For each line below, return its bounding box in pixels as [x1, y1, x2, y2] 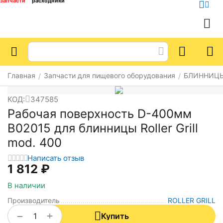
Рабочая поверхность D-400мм [7, 107, 192, 121]
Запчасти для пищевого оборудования [44, 71, 175, 80]
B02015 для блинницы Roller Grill [7, 121, 198, 135]
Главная [7, 71, 35, 80]
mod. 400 [7, 135, 62, 150]
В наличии [7, 181, 45, 191]
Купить [101, 211, 129, 222]
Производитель [7, 196, 60, 205]
